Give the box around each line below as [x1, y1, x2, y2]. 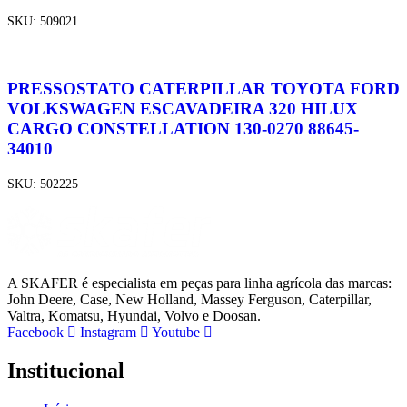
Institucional [7, 359, 124, 383]
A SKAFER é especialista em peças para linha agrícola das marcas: [7, 275, 392, 292]
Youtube [152, 324, 200, 341]
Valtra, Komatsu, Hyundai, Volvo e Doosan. [7, 308, 261, 324]
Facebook [7, 324, 64, 341]
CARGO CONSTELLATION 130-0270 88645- [7, 118, 359, 138]
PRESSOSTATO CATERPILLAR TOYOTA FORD [7, 78, 400, 98]
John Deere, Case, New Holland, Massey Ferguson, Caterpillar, [7, 292, 372, 308]
